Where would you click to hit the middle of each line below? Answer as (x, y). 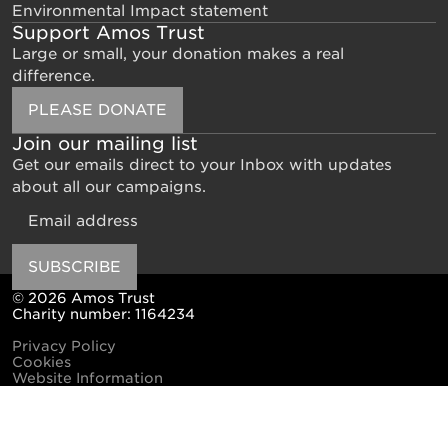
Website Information (87, 378)
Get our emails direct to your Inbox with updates (202, 165)
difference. (53, 76)
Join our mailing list (105, 143)
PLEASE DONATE (97, 110)
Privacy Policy (64, 346)
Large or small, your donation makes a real (178, 54)
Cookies (41, 362)
